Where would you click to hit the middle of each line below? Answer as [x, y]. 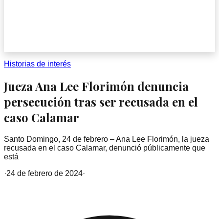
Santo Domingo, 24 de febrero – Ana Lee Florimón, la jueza [107, 139]
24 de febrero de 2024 [44, 173]
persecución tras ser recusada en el [101, 101]
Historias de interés [37, 64]
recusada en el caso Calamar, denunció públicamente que [105, 148]
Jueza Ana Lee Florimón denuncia [96, 86]
